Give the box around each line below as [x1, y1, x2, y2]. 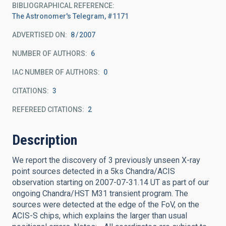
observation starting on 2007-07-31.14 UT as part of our [12, 178, 209, 187]
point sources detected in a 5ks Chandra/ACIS [12, 166, 175, 176]
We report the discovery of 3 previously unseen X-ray [12, 155, 200, 165]
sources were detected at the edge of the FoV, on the [12, 200, 199, 209]
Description [12, 132, 77, 148]
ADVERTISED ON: [12, 31, 67, 39]
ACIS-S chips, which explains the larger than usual [12, 211, 187, 220]
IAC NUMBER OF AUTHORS [12, 68, 98, 76]
